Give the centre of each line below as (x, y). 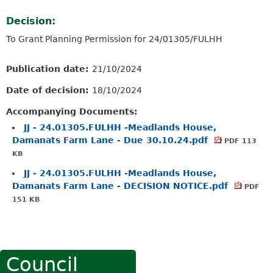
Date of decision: (49, 90)
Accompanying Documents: (72, 111)
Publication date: (49, 69)
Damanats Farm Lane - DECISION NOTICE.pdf (122, 186)
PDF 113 (239, 141)
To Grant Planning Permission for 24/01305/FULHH (114, 39)
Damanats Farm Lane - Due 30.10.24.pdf (112, 140)
